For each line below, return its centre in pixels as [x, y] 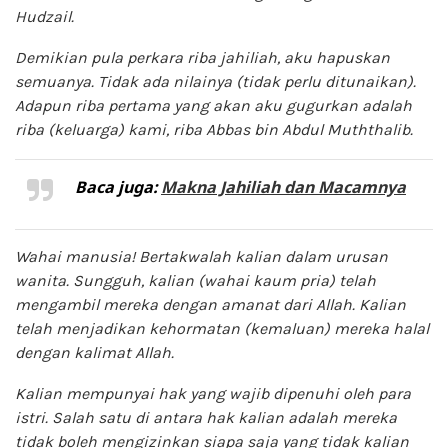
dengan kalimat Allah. [94, 352]
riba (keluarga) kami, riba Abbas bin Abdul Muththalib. [214, 129]
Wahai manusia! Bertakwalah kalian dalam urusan [201, 256]
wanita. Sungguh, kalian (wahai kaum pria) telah [195, 280]
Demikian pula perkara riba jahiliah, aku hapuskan [202, 57]
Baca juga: [118, 186]
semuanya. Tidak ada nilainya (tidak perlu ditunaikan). [215, 81]
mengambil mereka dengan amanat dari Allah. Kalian [210, 304]
